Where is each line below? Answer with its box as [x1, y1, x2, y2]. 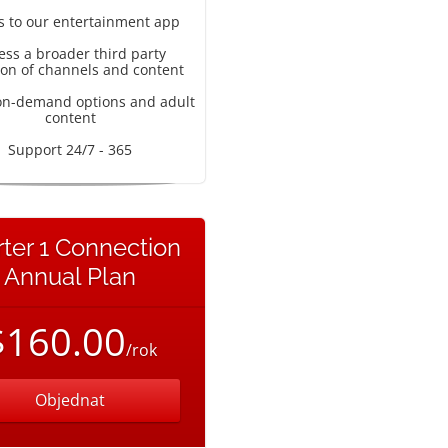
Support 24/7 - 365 [8, 140, 132, 159]
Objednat [35, 389, 105, 411]
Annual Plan [4, 262, 136, 291]
